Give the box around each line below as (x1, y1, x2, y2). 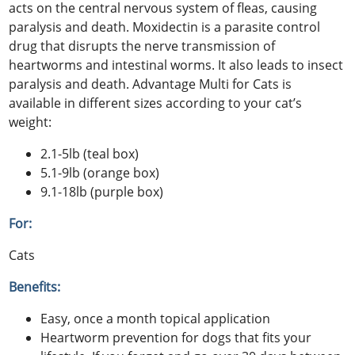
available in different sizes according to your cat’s (9, 94, 303, 112)
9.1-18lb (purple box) (40, 182, 164, 200)
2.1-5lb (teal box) (40, 144, 139, 162)
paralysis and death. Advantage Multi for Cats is (9, 74, 292, 93)
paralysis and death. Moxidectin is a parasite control (9, 17, 321, 36)
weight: (9, 113, 52, 131)
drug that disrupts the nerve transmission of (9, 36, 276, 55)
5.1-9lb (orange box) (40, 163, 160, 181)
